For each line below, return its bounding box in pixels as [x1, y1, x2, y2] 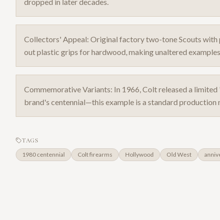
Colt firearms [78, 151, 112, 159]
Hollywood [125, 151, 154, 159]
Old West [166, 151, 192, 159]
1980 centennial [22, 151, 65, 159]
